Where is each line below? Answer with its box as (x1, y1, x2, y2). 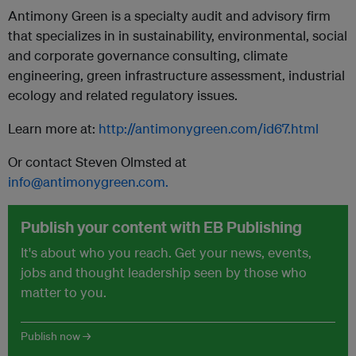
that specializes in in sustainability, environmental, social (8, 27, 347, 44)
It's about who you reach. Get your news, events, (21, 244, 311, 261)
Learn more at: (8, 120, 99, 137)
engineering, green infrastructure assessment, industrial (8, 67, 345, 83)
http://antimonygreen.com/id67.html (99, 120, 319, 137)
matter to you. (21, 284, 106, 300)
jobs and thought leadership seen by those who (21, 264, 307, 281)
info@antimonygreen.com (8, 173, 165, 190)
